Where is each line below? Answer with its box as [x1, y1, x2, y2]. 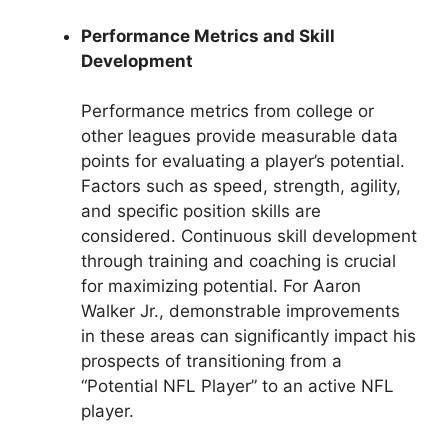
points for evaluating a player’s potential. [81, 151, 405, 172]
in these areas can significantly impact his [81, 326, 416, 347]
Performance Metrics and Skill [81, 25, 335, 46]
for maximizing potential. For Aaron [81, 276, 361, 297]
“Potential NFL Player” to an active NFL [81, 376, 394, 397]
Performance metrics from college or [81, 101, 374, 122]
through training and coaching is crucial [81, 251, 396, 272]
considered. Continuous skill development [81, 226, 417, 247]
